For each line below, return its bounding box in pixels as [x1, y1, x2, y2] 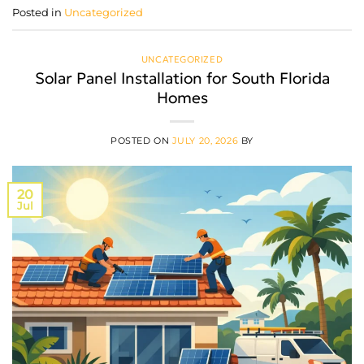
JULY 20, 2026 [171, 135, 239, 147]
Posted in [12, 6, 64, 19]
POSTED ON [110, 135, 172, 147]
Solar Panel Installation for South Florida [34, 68, 330, 89]
